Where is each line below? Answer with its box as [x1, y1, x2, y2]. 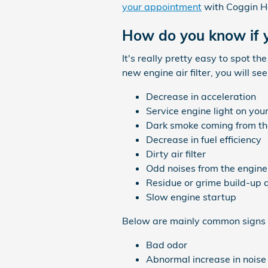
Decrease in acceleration [146, 90, 256, 102]
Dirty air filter [146, 147, 206, 160]
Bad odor [146, 238, 187, 251]
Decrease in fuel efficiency [146, 133, 261, 145]
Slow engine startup [146, 190, 236, 203]
